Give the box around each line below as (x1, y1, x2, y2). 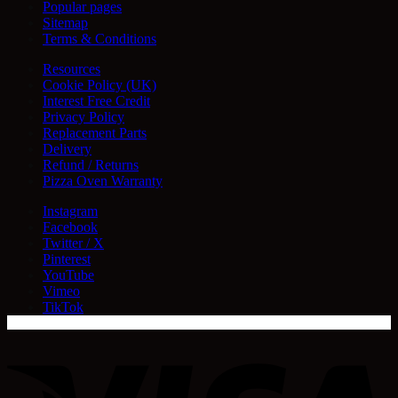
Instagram (43, 203, 98, 219)
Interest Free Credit (43, 92, 150, 108)
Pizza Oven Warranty (43, 172, 163, 188)
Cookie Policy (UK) (43, 76, 156, 92)
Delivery (43, 140, 92, 156)
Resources (43, 60, 100, 76)
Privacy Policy (43, 108, 124, 124)
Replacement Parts (43, 124, 147, 140)
